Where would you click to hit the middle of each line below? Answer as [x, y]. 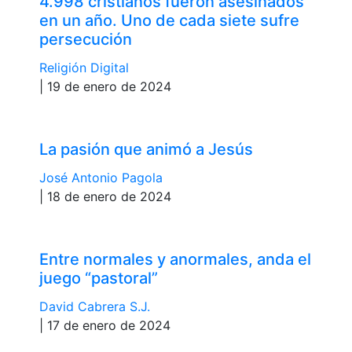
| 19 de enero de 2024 [105, 86]
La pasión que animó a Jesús [146, 149]
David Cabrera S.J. [95, 306]
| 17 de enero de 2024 [105, 325]
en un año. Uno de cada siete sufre [169, 20]
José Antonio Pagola [101, 177]
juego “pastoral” [99, 278]
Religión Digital [84, 67]
